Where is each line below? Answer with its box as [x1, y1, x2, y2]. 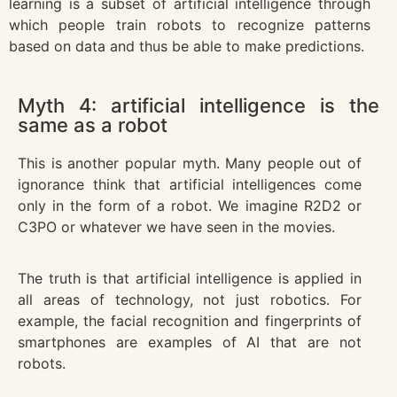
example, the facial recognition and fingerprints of [18, 312, 362, 331]
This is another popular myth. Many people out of [18, 154, 362, 173]
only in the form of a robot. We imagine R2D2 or [18, 197, 362, 215]
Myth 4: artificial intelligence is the [18, 94, 379, 118]
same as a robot [18, 113, 167, 137]
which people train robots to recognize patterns [9, 15, 370, 34]
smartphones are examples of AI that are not [18, 333, 362, 352]
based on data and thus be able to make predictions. [9, 36, 364, 55]
